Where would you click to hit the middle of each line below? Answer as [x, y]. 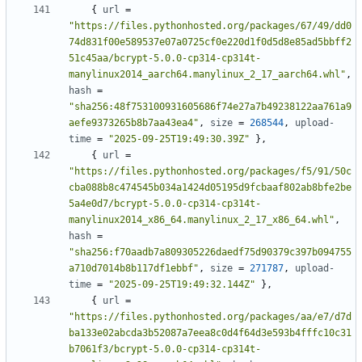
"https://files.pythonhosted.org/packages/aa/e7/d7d [210, 317]
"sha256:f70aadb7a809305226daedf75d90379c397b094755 [210, 253]
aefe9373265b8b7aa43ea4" [134, 123]
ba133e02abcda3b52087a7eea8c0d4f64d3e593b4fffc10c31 [210, 333]
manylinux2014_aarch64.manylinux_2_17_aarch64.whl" [207, 75]
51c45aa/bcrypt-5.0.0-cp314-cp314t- [165, 59]
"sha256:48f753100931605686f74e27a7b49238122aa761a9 [210, 107]
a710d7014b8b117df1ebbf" [134, 269]
